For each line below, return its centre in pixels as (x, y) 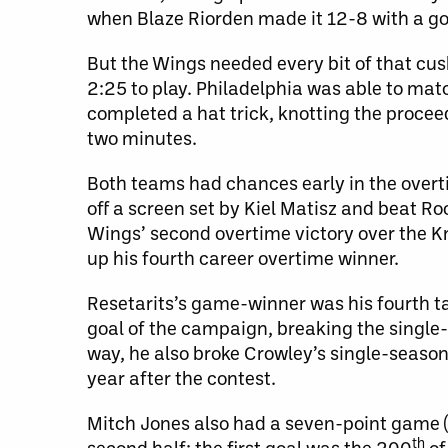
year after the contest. (181, 377)
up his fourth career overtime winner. (243, 257)
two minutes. (142, 137)
